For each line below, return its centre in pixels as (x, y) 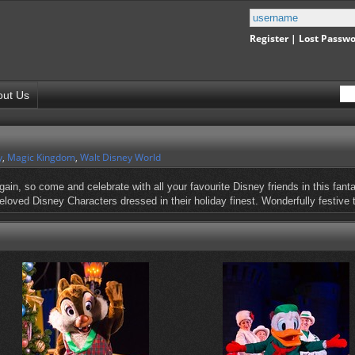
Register (269, 38)
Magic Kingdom (41, 158)
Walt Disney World (120, 158)
